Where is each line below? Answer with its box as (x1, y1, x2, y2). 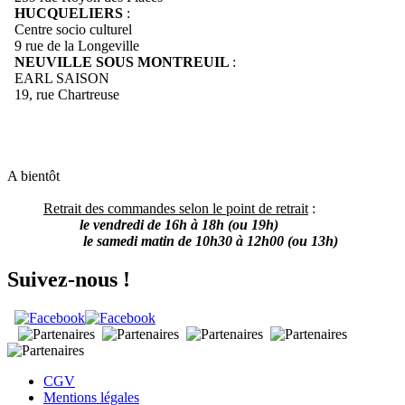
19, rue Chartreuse (7, 86, 123, 102)
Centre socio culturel (7, 21, 132, 37)
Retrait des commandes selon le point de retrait (43, 200, 308, 216)
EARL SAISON (7, 70, 113, 86)
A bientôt (7, 167, 60, 184)
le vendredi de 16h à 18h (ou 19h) (80, 216, 278, 232)
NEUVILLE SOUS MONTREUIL (7, 53, 232, 70)
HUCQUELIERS (7, 5, 123, 21)
